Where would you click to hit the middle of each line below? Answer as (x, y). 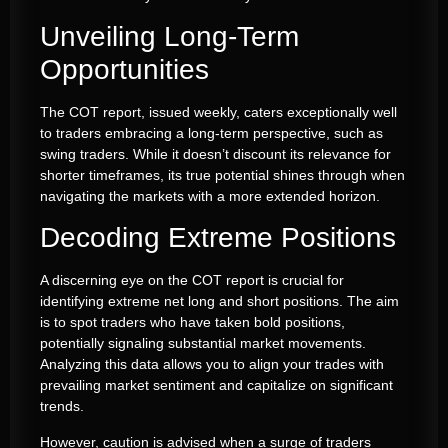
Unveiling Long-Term (169, 36)
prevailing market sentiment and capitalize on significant (216, 385)
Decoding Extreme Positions (218, 238)
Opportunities (124, 69)
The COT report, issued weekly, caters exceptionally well (218, 111)
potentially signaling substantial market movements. (203, 343)
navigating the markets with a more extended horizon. (210, 195)
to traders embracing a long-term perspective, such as (211, 132)
